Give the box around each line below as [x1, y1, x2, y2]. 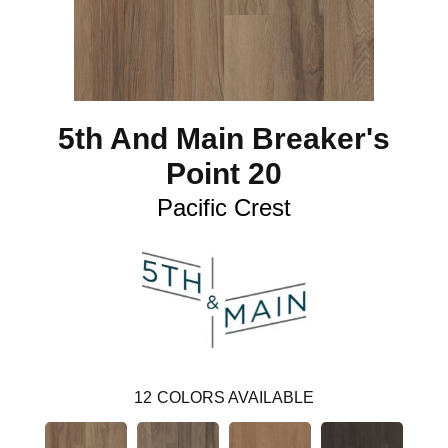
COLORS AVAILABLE [157, 389, 314, 407]
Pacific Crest [157, 193, 291, 221]
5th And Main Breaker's [58, 121, 390, 155]
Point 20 [166, 156, 282, 190]
